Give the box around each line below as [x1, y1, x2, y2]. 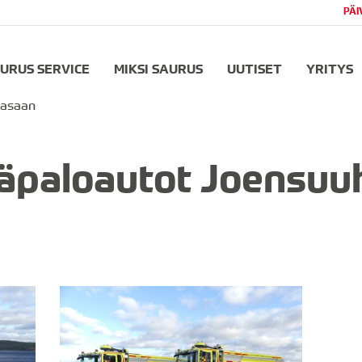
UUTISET [227, 61, 282, 77]
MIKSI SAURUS [114, 61, 203, 77]
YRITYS [306, 61, 353, 77]
